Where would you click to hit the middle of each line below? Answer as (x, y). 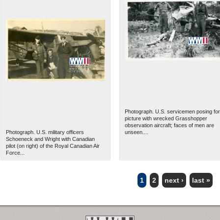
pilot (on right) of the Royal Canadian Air (53, 146)
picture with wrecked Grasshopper (166, 119)
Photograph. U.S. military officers (45, 132)
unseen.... (136, 132)
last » (201, 180)
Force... (15, 153)
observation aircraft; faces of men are (169, 125)
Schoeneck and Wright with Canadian (50, 139)
